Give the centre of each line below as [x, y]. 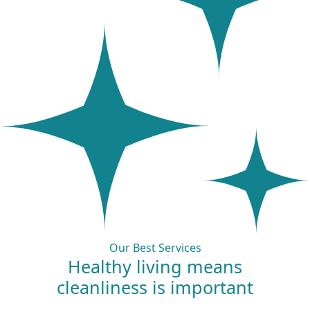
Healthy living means [155, 266]
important [212, 287]
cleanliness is [113, 287]
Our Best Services [155, 247]
